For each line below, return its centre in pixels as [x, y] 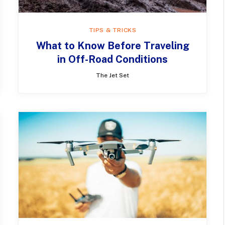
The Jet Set [113, 76]
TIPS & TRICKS [113, 30]
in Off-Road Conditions [113, 60]
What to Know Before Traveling [113, 46]
